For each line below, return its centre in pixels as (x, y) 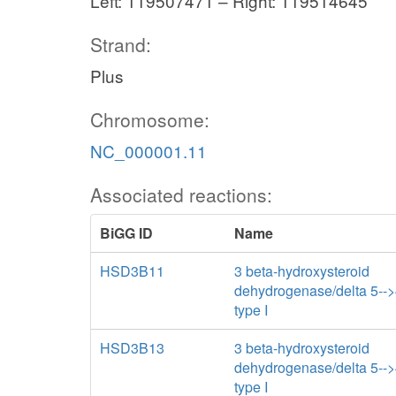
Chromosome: (150, 119)
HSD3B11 (132, 271)
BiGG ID (126, 233)
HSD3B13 (132, 348)
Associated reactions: (181, 194)
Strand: (121, 44)
